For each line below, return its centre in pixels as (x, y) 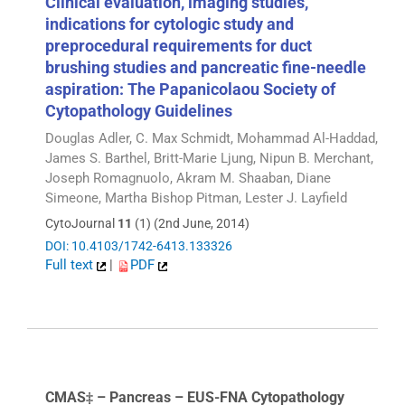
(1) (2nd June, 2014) (191, 224)
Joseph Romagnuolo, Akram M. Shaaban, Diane (188, 178)
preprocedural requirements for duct (179, 45)
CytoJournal (81, 224)
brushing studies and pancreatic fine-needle (206, 67)
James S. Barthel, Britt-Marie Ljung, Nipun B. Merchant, (209, 158)
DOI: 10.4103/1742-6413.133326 (139, 246)
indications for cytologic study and (170, 24)
